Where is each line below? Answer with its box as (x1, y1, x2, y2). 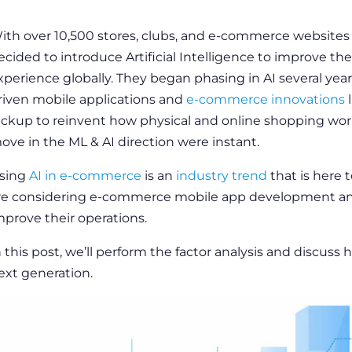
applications (79, 92, 156, 107)
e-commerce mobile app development (89, 189, 335, 204)
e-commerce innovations (185, 92, 345, 107)
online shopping (221, 113, 324, 128)
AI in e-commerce (28, 168, 141, 183)
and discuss (262, 244, 343, 259)
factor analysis (174, 244, 263, 259)
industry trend (175, 168, 267, 183)
